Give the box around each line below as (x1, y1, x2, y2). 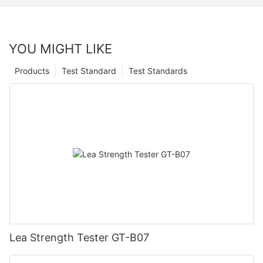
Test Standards (129, 66, 187, 76)
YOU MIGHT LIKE (9, 41, 112, 57)
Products (15, 66, 49, 76)
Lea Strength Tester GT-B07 (9, 231, 149, 244)
